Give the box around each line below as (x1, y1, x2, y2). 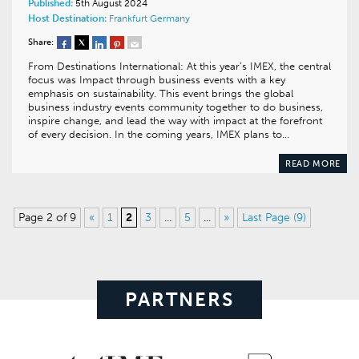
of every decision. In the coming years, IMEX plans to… (28, 127, 289, 140)
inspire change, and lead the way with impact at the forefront (28, 114, 322, 127)
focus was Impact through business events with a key (28, 73, 285, 86)
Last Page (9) (242, 210, 306, 224)
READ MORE (284, 157, 341, 169)
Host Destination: (28, 12, 107, 24)
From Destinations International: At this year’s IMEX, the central (28, 59, 331, 72)
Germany (150, 12, 190, 24)
